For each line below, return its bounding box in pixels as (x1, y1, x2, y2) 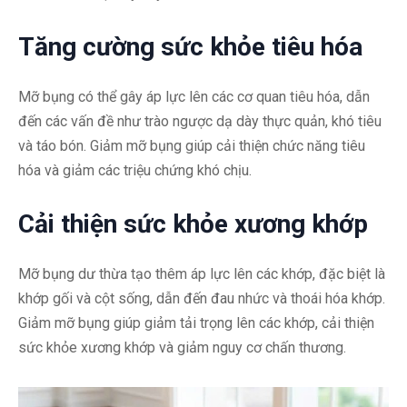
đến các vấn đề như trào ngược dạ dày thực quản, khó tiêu (18, 113, 382, 131)
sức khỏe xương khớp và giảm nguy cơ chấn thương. (18, 339, 346, 357)
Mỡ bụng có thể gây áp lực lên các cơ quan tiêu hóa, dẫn (18, 88, 370, 106)
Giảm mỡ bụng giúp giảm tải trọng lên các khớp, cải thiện (18, 314, 374, 333)
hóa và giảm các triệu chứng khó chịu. (18, 162, 252, 180)
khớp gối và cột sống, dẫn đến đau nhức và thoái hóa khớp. (18, 290, 385, 308)
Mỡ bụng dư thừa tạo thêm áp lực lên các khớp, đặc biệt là (18, 265, 385, 283)
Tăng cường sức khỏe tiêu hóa (18, 32, 362, 63)
